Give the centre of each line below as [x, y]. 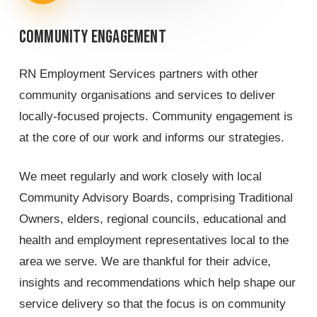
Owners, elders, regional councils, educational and [152, 219]
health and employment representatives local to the [154, 241]
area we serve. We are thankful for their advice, [145, 262]
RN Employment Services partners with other [138, 74]
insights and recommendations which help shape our [157, 283]
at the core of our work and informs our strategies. [151, 137]
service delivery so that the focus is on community [152, 304]
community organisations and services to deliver [147, 95]
